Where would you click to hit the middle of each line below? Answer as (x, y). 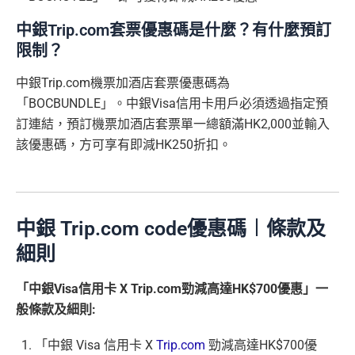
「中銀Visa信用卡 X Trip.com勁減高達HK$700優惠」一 (172, 288)
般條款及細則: (56, 309)
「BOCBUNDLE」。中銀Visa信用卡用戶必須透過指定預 (172, 103)
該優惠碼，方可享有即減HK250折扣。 (124, 144)
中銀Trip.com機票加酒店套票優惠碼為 (123, 82)
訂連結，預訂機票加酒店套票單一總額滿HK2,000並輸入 (173, 124)
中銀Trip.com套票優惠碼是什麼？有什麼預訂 (174, 30)
